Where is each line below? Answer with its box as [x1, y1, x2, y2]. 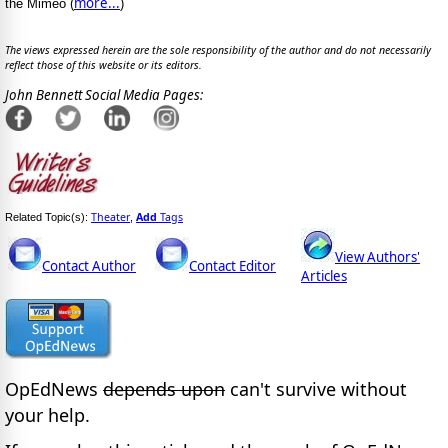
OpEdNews [5, 376, 103, 401]
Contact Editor [189, 256, 276, 275]
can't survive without [225, 376, 407, 401]
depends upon [103, 376, 225, 401]
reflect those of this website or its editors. [5, 58, 202, 73]
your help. [5, 402, 90, 427]
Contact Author [42, 256, 136, 275]
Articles [301, 266, 347, 285]
